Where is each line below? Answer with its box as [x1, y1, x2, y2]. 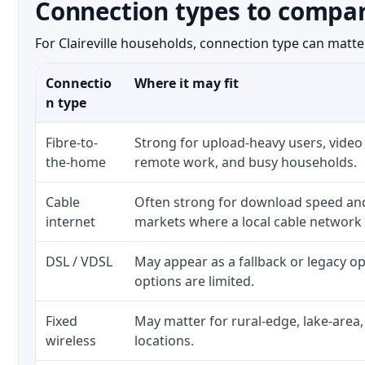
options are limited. [134, 272, 254, 290]
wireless [46, 332, 96, 350]
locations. [134, 332, 194, 350]
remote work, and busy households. [134, 153, 357, 171]
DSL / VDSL [46, 253, 112, 270]
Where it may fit [134, 74, 239, 92]
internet [46, 213, 95, 231]
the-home [46, 153, 106, 171]
